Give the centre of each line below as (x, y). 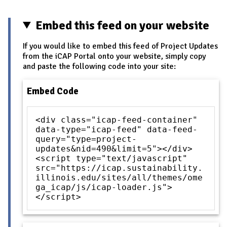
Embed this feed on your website (123, 25)
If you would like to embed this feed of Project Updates (120, 46)
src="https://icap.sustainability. (119, 168)
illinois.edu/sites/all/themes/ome (119, 178)
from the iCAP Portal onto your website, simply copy (114, 56)
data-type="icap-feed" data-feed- (117, 130)
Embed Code (53, 91)
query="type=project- (86, 139)
